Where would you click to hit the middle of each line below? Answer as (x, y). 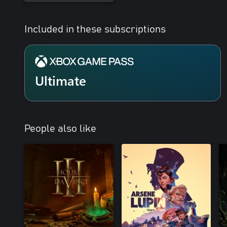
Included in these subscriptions (95, 30)
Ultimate (61, 81)
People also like (60, 129)
